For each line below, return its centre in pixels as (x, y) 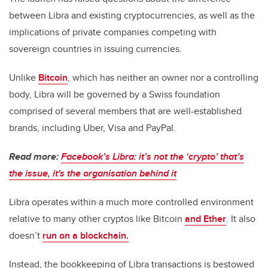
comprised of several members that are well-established (125, 111)
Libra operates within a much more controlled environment (131, 202)
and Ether (205, 219)
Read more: (35, 157)
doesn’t (26, 236)
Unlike (24, 78)
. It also (241, 219)
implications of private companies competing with (113, 32)
